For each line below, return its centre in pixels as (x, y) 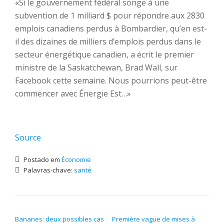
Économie (76, 159)
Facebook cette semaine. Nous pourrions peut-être (111, 80)
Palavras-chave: (48, 170)
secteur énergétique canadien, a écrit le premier (104, 54)
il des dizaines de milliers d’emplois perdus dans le (108, 41)
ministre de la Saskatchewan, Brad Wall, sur (96, 67)
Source (28, 137)
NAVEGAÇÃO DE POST (61, 208)
